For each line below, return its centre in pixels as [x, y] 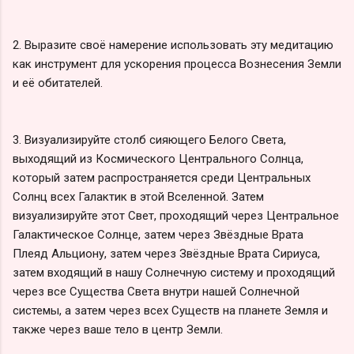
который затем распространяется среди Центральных [162, 177]
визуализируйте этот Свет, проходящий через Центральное [176, 215]
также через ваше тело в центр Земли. [118, 329]
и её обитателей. [58, 83]
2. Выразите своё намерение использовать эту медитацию [173, 45]
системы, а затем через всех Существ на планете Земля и [170, 310]
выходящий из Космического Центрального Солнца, [158, 158]
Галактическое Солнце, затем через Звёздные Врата [158, 234]
